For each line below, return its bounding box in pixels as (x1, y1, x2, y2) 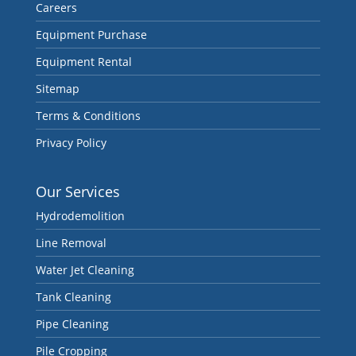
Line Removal (35, 235, 106, 251)
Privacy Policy (35, 135, 106, 151)
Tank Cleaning (35, 289, 111, 305)
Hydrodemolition (35, 208, 125, 224)
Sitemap (35, 81, 79, 97)
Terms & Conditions (35, 108, 141, 124)
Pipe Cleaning (35, 316, 109, 332)
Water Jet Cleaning (35, 262, 134, 278)
